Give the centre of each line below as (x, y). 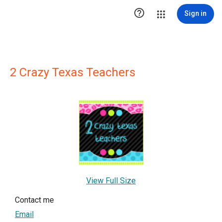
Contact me (34, 200)
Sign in (195, 13)
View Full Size (111, 180)
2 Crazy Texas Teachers (73, 72)
